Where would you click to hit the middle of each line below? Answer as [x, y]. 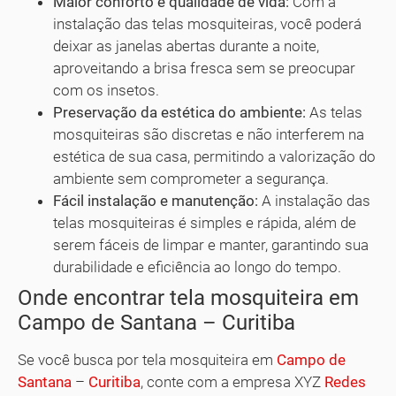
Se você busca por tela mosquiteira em [147, 360]
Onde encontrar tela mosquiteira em [188, 298]
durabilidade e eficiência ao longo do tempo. [197, 267]
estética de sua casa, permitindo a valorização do [214, 157]
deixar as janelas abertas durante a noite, [186, 46]
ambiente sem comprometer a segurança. [191, 179]
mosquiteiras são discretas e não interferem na [209, 135]
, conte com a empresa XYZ [232, 382]
